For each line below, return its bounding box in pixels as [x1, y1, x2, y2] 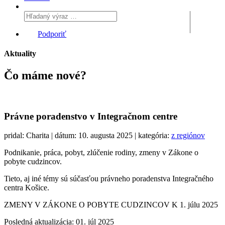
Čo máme [4, 69, 53, 82]
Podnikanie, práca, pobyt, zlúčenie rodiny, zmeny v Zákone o [4, 148, 198, 157]
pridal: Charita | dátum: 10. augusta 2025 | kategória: [4, 131, 171, 140]
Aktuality [4, 49, 36, 58]
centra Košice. [4, 183, 49, 192]
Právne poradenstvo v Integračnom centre [4, 110, 177, 122]
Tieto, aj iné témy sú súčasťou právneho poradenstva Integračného [4, 174, 213, 183]
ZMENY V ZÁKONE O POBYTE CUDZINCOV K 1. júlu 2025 [4, 200, 218, 209]
